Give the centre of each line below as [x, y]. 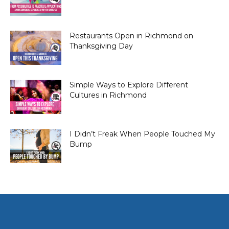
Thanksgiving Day [101, 46]
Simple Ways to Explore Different [129, 85]
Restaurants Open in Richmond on [131, 36]
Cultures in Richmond [108, 95]
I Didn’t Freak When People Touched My [142, 134]
